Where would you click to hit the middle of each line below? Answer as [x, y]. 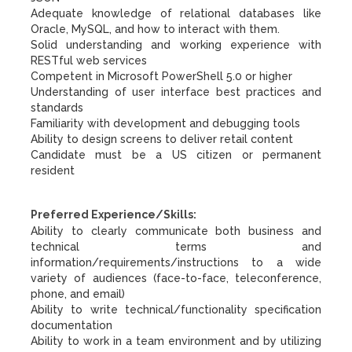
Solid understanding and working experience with [176, 45]
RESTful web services [89, 60]
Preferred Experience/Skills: [114, 214]
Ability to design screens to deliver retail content [162, 139]
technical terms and [176, 247]
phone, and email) [78, 294]
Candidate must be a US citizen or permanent [176, 155]
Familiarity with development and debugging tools [165, 123]
